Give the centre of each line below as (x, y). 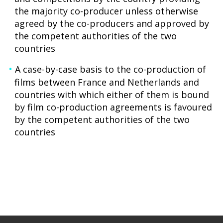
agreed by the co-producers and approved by (112, 23)
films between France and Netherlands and (107, 82)
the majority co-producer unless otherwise (107, 11)
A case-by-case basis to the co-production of (110, 69)
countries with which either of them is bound (112, 95)
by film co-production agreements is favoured (113, 107)
